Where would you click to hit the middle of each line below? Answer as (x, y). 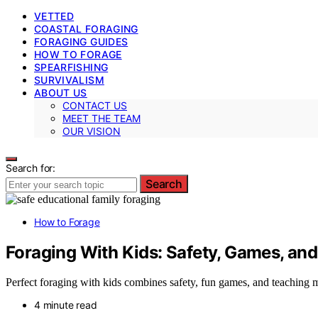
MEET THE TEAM (102, 118)
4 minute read (66, 305)
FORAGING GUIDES (81, 41)
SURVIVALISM (69, 79)
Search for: (31, 168)
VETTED (54, 16)
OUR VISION (92, 131)
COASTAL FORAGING (86, 28)
